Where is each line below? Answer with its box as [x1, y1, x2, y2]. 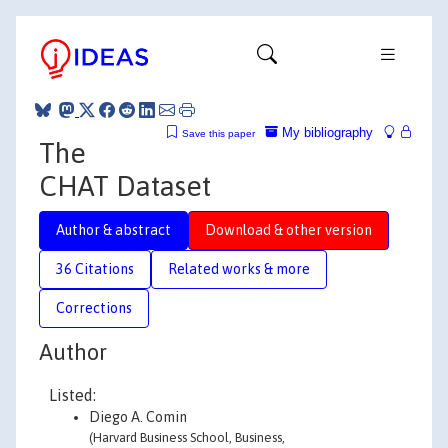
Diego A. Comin [89, 409, 187, 425]
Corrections [56, 299, 132, 316]
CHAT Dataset [39, 169, 211, 202]
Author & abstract [56, 221, 171, 238]
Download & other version [205, 221, 372, 238]
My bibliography [278, 124, 373, 140]
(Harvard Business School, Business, [89, 430, 285, 445]
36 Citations [56, 260, 134, 277]
